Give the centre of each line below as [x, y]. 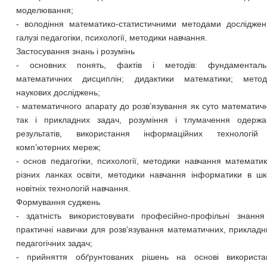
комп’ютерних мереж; [58, 147]
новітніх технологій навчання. [73, 188]
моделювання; [44, 10]
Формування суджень [58, 202]
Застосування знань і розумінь [75, 51]
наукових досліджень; [58, 92]
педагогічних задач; [54, 243]
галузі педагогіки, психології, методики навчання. [111, 38]
